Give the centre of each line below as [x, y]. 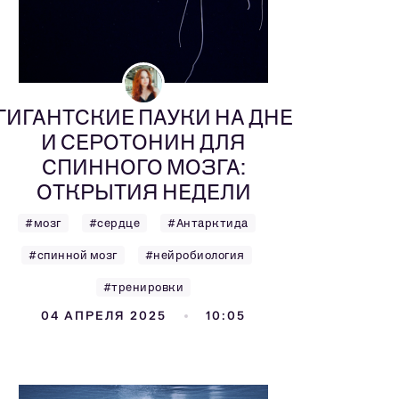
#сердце [114, 223]
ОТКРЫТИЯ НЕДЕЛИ [143, 192]
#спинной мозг [73, 255]
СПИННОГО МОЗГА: [143, 167]
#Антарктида [208, 223]
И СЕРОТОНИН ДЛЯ [143, 142]
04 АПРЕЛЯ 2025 [104, 316]
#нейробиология [195, 255]
